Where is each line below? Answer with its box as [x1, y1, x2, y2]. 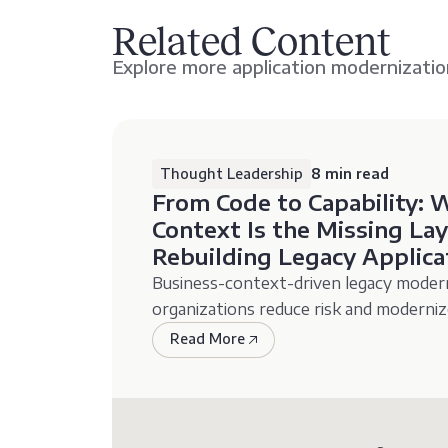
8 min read [311, 164, 389, 182]
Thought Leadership [160, 164, 303, 182]
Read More [170, 329, 245, 347]
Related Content [112, 19, 391, 63]
